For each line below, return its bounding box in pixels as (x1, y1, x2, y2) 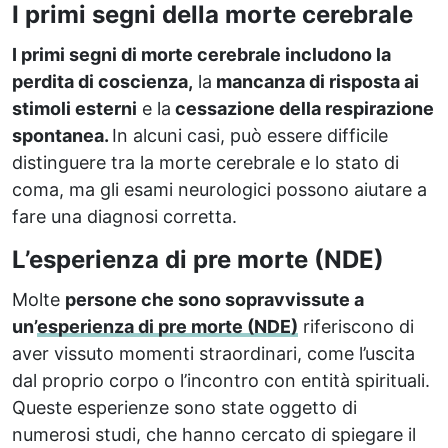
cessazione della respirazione (171, 97, 434, 119)
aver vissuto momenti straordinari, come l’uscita (12, 342, 415, 364)
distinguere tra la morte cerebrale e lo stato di (12, 151, 399, 173)
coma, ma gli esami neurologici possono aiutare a (12, 178, 427, 200)
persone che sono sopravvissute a (65, 288, 364, 310)
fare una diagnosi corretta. (12, 205, 237, 227)
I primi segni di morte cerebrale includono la (12, 43, 391, 65)
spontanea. (12, 124, 112, 146)
